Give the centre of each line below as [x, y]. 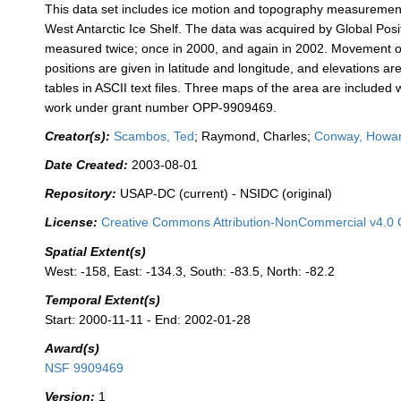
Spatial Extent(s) [96, 251]
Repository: [81, 194]
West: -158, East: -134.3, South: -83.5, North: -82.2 [190, 271]
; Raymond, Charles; [255, 137]
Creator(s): [78, 137]
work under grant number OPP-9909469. [161, 108]
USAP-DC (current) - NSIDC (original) [226, 194]
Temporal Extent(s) [103, 299]
